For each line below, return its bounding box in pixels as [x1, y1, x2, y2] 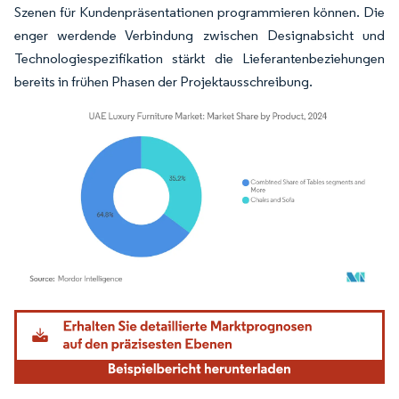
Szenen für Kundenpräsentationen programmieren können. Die [14, 4, 385, 20]
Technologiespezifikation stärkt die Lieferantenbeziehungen [14, 50, 385, 67]
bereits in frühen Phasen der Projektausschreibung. [14, 73, 313, 90]
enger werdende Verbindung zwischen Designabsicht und [14, 27, 385, 44]
